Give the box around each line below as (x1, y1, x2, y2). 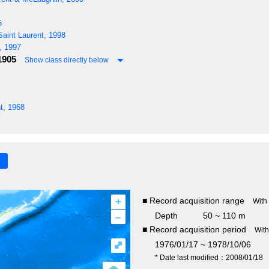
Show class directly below (25, 55, 109, 64)
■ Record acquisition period (142, 225, 246, 235)
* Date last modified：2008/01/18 (154, 253, 263, 262)
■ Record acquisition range (142, 196, 244, 206)
